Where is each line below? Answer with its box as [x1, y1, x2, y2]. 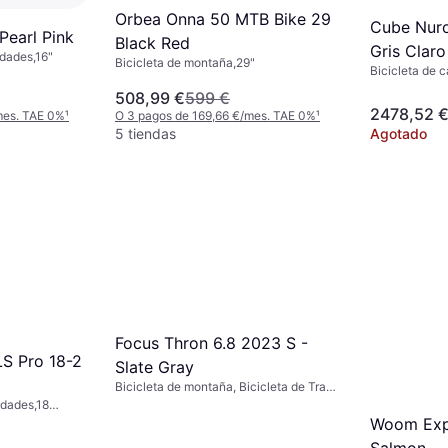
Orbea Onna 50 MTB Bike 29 [115, 8, 331, 29]
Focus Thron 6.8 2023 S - [115, 332, 308, 353]
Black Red [115, 32, 190, 53]
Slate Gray [115, 356, 194, 377]
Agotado [370, 125, 427, 143]
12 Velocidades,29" [115, 394, 221, 410]
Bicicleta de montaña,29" [115, 54, 255, 70]
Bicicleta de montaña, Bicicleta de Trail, [115, 378, 335, 394]
